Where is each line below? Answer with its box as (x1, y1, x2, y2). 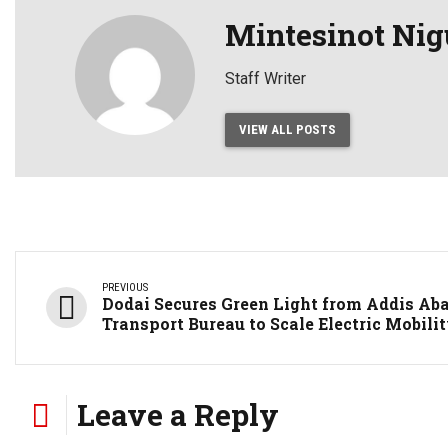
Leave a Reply (77, 394, 279, 434)
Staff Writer (225, 68, 306, 88)
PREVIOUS (102, 280, 148, 294)
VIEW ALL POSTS (238, 122, 336, 138)
